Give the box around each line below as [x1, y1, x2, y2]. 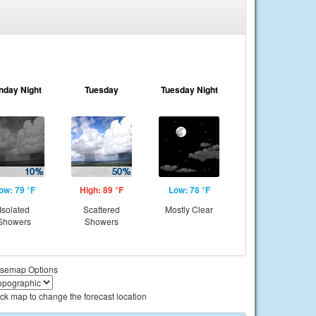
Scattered [83, 203, 120, 215]
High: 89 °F [80, 183, 123, 196]
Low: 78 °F [168, 183, 210, 196]
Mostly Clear [165, 203, 213, 215]
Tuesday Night [160, 83, 218, 96]
